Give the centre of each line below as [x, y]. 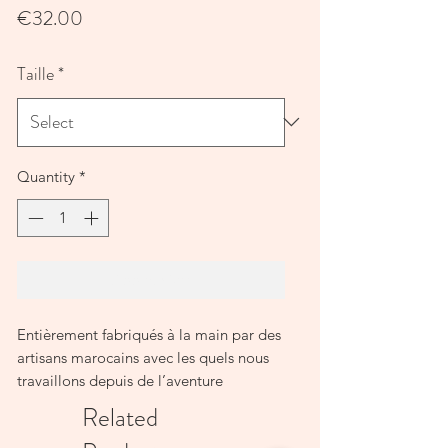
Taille [35, 73]
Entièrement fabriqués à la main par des [149, 335]
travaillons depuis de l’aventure [120, 381]
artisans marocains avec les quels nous [143, 358]
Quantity [46, 176]
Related [120, 418]
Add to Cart [151, 280]
